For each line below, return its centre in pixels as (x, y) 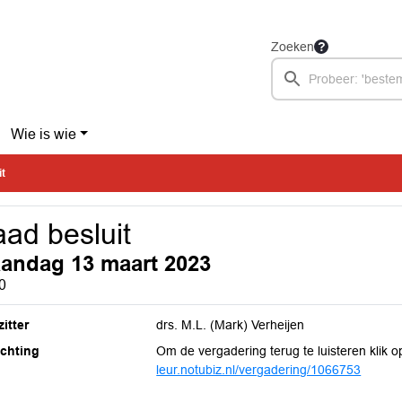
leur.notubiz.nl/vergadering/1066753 (259, 370)
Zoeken (293, 47)
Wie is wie (43, 134)
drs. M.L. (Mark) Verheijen (231, 325)
